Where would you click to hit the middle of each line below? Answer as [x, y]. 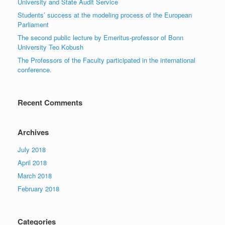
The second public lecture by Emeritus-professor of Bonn [100, 38]
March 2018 [35, 176]
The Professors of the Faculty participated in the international [106, 60]
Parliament [33, 25]
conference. [35, 70]
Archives [33, 132]
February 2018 [38, 189]
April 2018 [32, 163]
